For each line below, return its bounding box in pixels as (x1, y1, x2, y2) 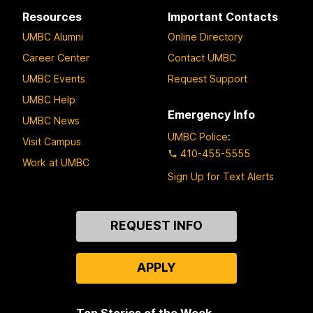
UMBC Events (22, 73, 85, 85)
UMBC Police (168, 131, 228, 143)
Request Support (168, 73, 247, 85)
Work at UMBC (22, 156, 89, 169)
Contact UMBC (168, 52, 236, 64)
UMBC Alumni (22, 31, 83, 43)
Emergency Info (168, 108, 255, 122)
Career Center (22, 52, 89, 64)
